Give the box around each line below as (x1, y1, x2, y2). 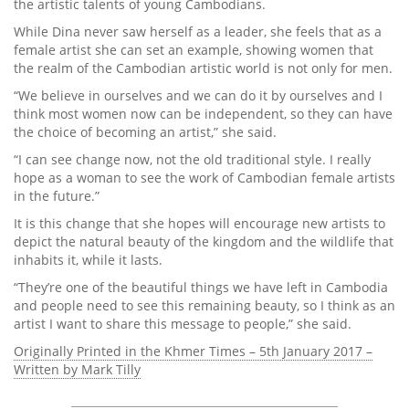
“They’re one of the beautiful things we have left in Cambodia (14, 278, 388, 296)
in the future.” (14, 187, 100, 204)
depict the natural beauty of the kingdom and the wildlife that (14, 233, 393, 250)
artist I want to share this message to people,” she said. (14, 315, 351, 332)
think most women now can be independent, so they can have (14, 105, 393, 122)
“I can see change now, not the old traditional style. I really (14, 151, 371, 168)
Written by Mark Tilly (14, 361, 141, 378)
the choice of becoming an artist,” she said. (14, 123, 277, 141)
